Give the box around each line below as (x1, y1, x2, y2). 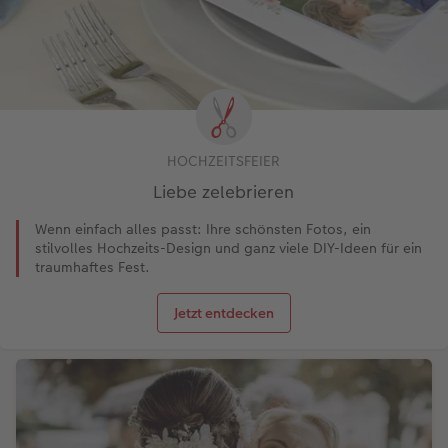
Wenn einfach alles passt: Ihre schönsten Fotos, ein (35, 218, 371, 239)
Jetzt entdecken (173, 302, 274, 323)
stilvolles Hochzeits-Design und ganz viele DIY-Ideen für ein (35, 237, 422, 258)
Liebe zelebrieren (153, 179, 295, 204)
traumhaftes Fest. (35, 256, 150, 277)
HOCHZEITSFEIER (167, 150, 281, 171)
